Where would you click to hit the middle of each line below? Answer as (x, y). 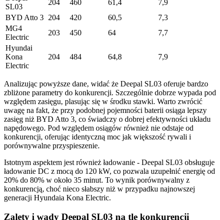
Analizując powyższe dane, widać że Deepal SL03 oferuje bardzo (106, 84)
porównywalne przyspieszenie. (52, 146)
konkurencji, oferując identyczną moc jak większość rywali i (97, 137)
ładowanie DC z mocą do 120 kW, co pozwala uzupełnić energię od (110, 171)
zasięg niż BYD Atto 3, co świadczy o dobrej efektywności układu (107, 119)
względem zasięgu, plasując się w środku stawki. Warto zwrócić (103, 101)
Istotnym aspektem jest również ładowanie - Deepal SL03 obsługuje (109, 162)
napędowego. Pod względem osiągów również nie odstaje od (99, 128)
